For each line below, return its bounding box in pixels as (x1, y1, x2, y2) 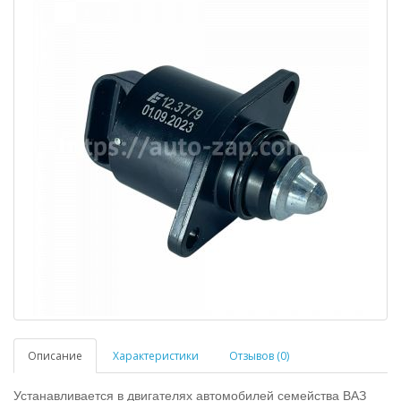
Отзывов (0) (229, 348, 289, 363)
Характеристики (113, 348, 199, 363)
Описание (28, 348, 82, 363)
